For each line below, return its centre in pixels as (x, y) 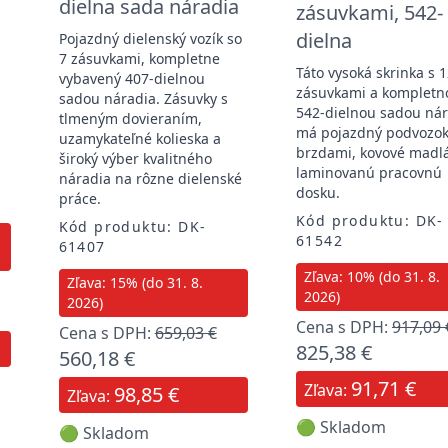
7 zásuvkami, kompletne (139, 58)
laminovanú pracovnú (368, 172)
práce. (79, 198)
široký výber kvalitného (135, 158)
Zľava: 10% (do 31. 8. (371, 276)
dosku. (317, 192)
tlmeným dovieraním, (130, 118)
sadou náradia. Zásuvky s (143, 98)
